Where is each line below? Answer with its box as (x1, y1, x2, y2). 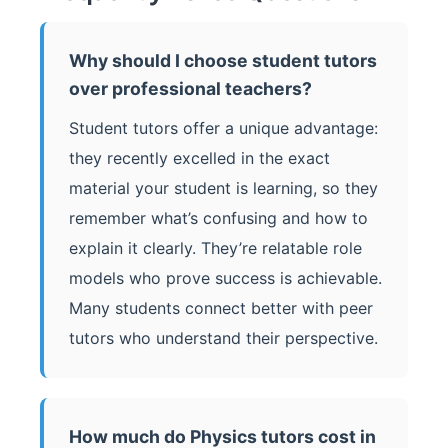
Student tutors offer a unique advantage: (69, 117, 378, 138)
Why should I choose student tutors (69, 49, 377, 71)
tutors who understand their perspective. (69, 327, 378, 348)
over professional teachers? (69, 77, 312, 99)
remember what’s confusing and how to (69, 207, 368, 228)
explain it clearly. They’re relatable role (69, 237, 362, 258)
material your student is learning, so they (69, 177, 378, 198)
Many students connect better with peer (69, 297, 373, 318)
